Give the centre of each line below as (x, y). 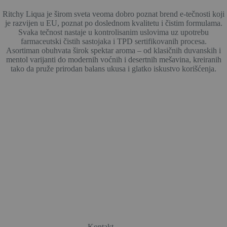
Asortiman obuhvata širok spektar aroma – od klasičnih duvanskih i (113, 51)
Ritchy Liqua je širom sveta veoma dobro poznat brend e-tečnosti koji (113, 14)
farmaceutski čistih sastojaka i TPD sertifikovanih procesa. (113, 42)
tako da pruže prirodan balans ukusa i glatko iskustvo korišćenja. (113, 69)
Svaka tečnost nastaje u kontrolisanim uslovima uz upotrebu (113, 32)
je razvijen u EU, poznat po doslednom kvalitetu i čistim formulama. (113, 23)
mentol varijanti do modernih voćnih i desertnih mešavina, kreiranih (113, 60)
